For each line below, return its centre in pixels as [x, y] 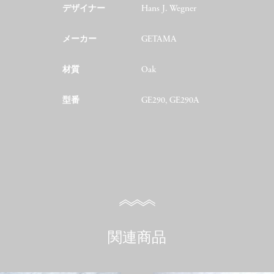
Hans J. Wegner [169, 9]
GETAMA [159, 40]
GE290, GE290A [171, 101]
